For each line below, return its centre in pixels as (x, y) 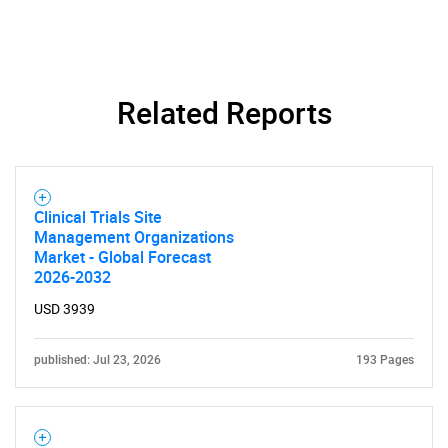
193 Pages (385, 360)
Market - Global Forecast (122, 257)
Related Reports (224, 112)
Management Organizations (134, 237)
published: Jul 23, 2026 (97, 360)
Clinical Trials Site (98, 217)
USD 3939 (64, 309)
